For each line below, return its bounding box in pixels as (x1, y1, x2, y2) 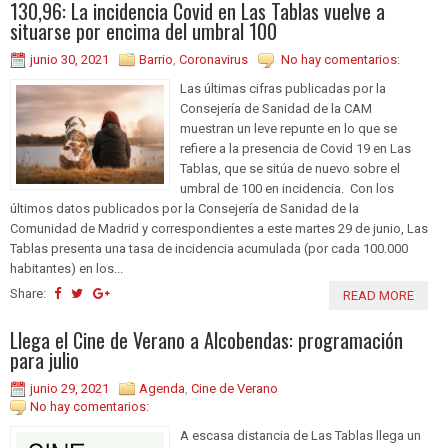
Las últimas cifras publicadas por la (180, 81, 386, 97)
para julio (10, 345, 79, 376)
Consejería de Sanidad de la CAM (180, 101, 372, 117)
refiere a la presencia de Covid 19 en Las (180, 141, 411, 157)
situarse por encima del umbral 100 (10, 16, 277, 47)
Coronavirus (179, 52, 248, 68)
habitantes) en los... (10, 261, 123, 277)
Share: (10, 286, 49, 302)
